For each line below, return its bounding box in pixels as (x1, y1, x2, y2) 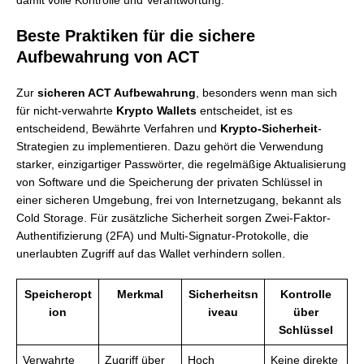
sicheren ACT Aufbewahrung (37, 86, 196, 99)
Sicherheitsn (188, 288, 258, 301)
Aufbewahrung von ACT (16, 48, 199, 66)
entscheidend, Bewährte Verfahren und (16, 122, 220, 135)
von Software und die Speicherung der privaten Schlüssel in (16, 175, 323, 188)
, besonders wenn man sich (196, 86, 337, 99)
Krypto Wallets (116, 104, 197, 117)
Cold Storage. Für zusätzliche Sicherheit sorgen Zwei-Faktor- (16, 211, 331, 224)
